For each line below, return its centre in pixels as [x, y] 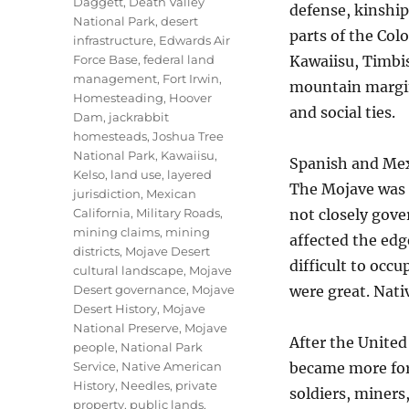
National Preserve [126, 328]
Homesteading [119, 98]
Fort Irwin [191, 79]
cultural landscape [129, 270]
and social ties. [342, 112]
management [115, 79]
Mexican [172, 194]
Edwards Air [195, 40]
